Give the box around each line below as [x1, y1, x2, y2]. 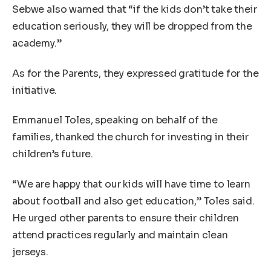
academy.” [12, 37, 62, 50]
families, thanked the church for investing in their [12, 131, 249, 144]
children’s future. [12, 148, 94, 161]
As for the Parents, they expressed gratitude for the [12, 67, 259, 80]
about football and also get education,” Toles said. [12, 194, 255, 207]
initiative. [12, 83, 57, 97]
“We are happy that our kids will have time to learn [12, 177, 250, 191]
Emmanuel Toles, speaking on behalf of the [12, 114, 218, 127]
